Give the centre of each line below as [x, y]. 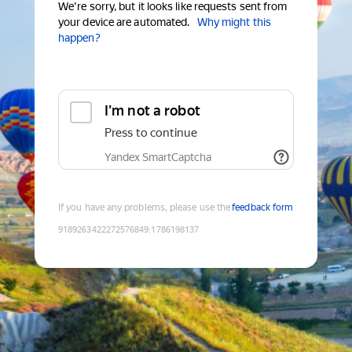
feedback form [263, 208]
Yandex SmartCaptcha [158, 158]
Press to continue [151, 133]
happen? [79, 38]
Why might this [234, 22]
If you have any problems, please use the [145, 208]
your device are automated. [124, 22]
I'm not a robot [152, 111]
